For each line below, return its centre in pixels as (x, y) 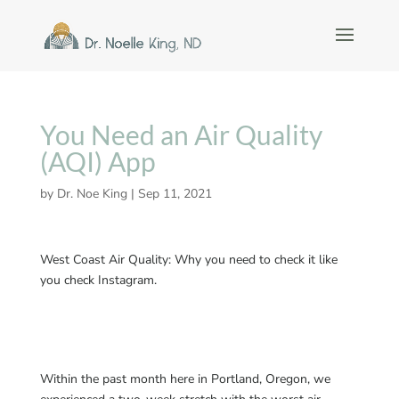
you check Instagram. (98, 280)
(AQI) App (98, 161)
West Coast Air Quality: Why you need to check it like (188, 260)
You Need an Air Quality (181, 134)
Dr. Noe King (92, 194)
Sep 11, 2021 (175, 194)
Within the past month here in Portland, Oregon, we (185, 379)
